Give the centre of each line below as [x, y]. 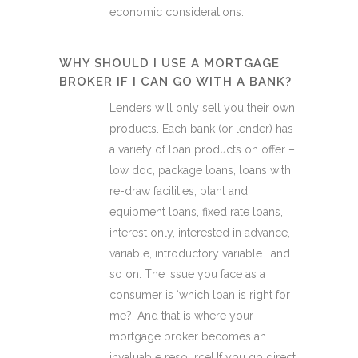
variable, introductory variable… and [200, 253]
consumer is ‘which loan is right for [200, 295]
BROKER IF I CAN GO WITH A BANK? [175, 82]
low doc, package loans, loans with [200, 170]
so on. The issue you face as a [187, 274]
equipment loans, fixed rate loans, [196, 212]
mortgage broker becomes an [188, 336]
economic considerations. [177, 12]
